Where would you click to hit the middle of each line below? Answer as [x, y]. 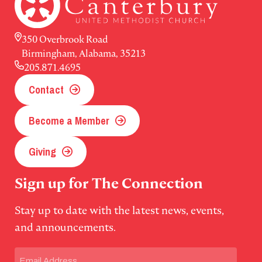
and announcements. [65, 227]
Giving [42, 152]
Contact [46, 90]
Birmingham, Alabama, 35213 [84, 54]
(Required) [59, 254]
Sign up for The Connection [109, 184]
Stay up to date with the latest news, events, [119, 211]
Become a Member [69, 121]
